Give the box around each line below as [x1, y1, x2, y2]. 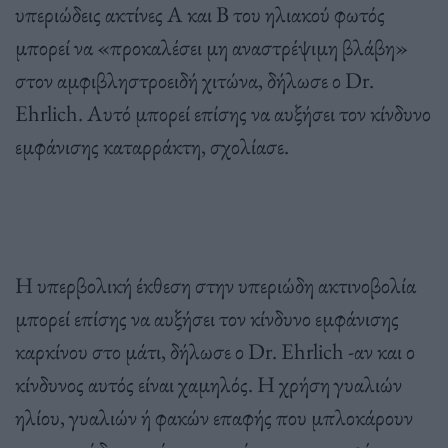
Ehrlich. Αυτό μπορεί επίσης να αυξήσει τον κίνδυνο [15, 98, 431, 129]
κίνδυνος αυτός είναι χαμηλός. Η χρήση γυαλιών [15, 369, 402, 400]
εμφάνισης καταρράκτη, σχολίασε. [15, 131, 289, 162]
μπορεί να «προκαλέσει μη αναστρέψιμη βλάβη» [15, 32, 408, 63]
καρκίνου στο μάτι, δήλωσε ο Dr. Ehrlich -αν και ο [15, 336, 415, 367]
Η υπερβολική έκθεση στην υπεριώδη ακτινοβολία [15, 270, 416, 301]
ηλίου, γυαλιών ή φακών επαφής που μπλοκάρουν [15, 402, 413, 433]
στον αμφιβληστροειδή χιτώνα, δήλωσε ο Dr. [15, 65, 374, 96]
